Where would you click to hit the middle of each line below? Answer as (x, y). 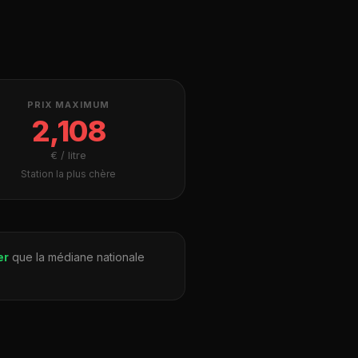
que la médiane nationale (77, 257)
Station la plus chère (68, 174)
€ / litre (68, 155)
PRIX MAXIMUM (68, 105)
